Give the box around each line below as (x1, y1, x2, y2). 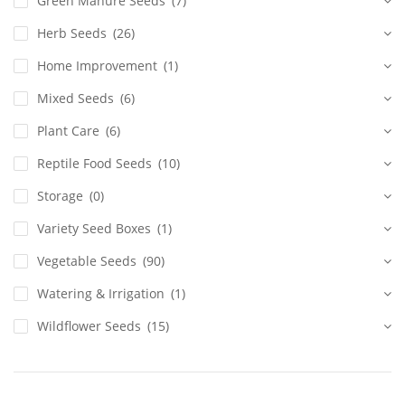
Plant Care (37, 122, 99, 140)
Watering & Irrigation (37, 285, 165, 303)
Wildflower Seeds (37, 317, 141, 335)
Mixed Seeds (37, 89, 114, 108)
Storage (37, 187, 83, 205)
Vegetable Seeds (37, 252, 137, 270)
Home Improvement (37, 57, 157, 75)
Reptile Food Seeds (37, 155, 152, 173)
